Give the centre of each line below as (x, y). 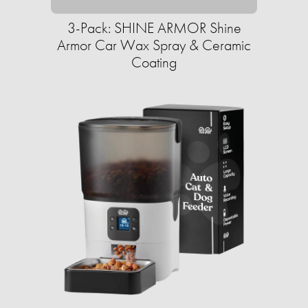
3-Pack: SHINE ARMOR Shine (154, 28)
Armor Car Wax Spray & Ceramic (154, 45)
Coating (154, 63)
